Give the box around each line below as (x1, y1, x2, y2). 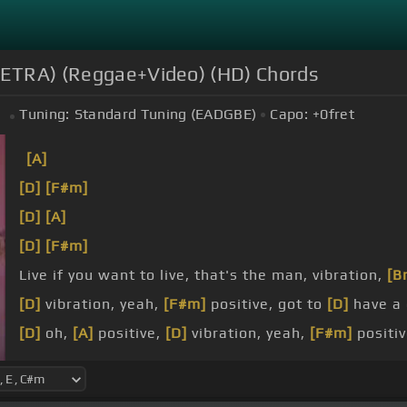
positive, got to (206, 295, 327, 313)
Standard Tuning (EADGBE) (74, 105, 257, 124)
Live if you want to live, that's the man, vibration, (19, 266, 387, 284)
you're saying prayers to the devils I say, (19, 353, 320, 372)
